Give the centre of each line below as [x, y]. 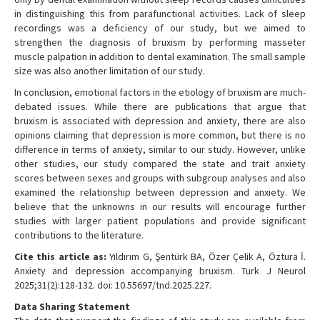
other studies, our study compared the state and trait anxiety [160, 164]
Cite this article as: [60, 257]
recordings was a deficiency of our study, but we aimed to [160, 28]
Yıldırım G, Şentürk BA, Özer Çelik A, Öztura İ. [206, 257]
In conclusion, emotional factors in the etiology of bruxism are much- [160, 92]
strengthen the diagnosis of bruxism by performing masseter [160, 42]
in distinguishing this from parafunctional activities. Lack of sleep [160, 14]
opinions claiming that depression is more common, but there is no [160, 135]
